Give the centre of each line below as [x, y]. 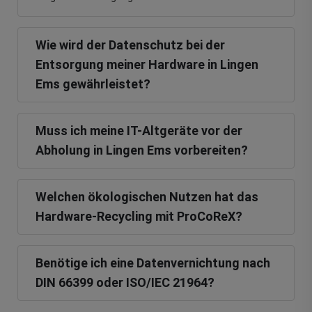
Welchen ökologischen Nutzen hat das [147, 197]
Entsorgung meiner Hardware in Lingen [147, 65]
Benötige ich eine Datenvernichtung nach [153, 263]
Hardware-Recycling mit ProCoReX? [139, 217]
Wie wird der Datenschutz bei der [130, 45]
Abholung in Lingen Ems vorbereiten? [142, 150]
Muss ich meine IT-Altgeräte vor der [139, 131]
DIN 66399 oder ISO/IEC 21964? [125, 283]
